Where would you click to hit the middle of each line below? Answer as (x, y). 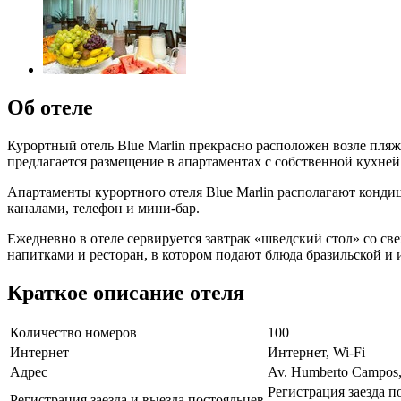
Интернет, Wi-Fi (316, 353)
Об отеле (50, 107)
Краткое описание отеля (126, 292)
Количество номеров (73, 333)
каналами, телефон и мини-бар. (103, 208)
